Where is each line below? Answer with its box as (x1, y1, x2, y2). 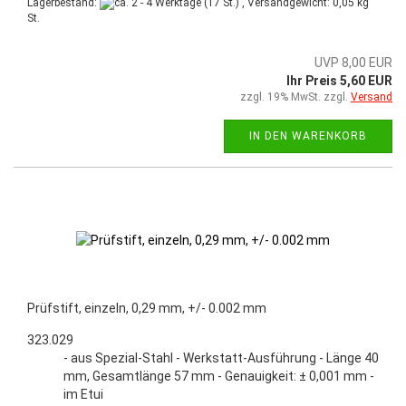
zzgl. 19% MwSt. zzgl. (240, 91, 351, 104)
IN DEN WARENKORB (249, 130, 367, 143)
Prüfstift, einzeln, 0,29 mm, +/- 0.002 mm (27, 301, 266, 316)
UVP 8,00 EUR (314, 55, 392, 71)
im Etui (63, 387, 103, 402)
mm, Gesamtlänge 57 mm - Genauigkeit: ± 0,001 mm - (63, 369, 374, 384)
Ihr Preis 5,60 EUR (286, 73, 392, 89)
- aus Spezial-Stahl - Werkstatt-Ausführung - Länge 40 (63, 351, 379, 366)
